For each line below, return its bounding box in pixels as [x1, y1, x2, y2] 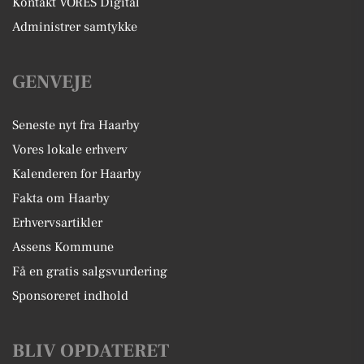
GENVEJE [12, 69, 92, 94]
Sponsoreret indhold [12, 287, 128, 304]
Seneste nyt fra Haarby [12, 116, 140, 133]
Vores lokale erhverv [12, 141, 128, 158]
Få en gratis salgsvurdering [12, 262, 167, 279]
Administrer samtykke [12, 18, 137, 35]
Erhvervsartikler [12, 214, 102, 231]
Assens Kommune [12, 238, 114, 255]
